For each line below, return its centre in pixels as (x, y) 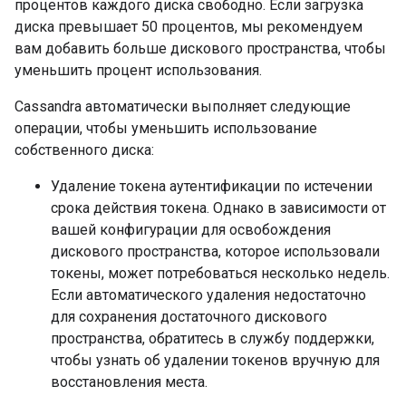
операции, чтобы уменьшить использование (166, 128)
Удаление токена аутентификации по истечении (212, 186)
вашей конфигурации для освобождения (191, 230)
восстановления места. (129, 382)
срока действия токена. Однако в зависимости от (218, 208)
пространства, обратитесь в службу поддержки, (213, 338)
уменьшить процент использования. (138, 70)
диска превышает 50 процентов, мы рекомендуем (188, 27)
